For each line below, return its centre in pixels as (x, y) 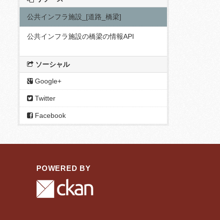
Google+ (47, 81)
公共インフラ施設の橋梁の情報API (81, 36)
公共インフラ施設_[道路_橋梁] (74, 17)
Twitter (44, 98)
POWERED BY (64, 168)
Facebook (49, 115)
